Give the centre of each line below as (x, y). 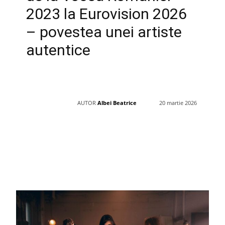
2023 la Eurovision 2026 (106, 14)
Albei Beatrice (117, 102)
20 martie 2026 (178, 103)
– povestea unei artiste (104, 32)
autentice (58, 50)
